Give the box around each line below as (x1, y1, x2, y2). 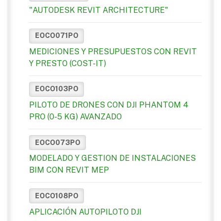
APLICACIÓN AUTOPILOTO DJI (29, 207, 142, 217)
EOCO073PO (35, 138, 80, 147)
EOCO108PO (35, 191, 78, 200)
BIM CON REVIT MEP (29, 165, 109, 175)
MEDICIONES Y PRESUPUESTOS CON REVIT (29, 46, 197, 56)
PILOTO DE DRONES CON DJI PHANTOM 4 (29, 100, 188, 110)
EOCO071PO (35, 32, 78, 40)
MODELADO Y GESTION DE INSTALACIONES (29, 153, 196, 163)
